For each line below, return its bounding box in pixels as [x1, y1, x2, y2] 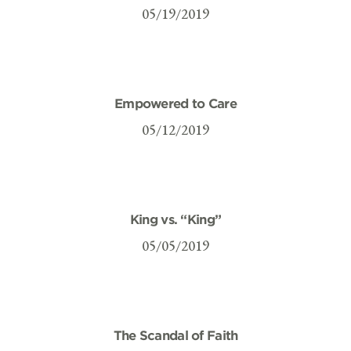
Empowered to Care [114, 95, 237, 110]
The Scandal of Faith [113, 327, 238, 342]
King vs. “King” [129, 211, 222, 226]
